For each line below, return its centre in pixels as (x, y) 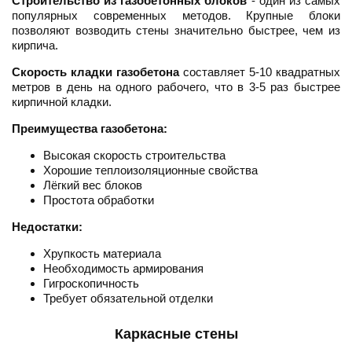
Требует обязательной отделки (128, 299)
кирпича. (35, 46)
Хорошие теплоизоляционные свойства (150, 170)
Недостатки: (47, 227)
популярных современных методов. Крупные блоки (176, 16)
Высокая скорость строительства (134, 156)
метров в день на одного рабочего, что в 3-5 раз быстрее (176, 87)
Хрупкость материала (102, 254)
